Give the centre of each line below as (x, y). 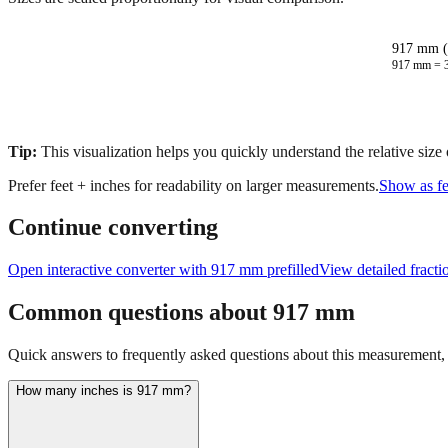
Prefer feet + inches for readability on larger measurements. (193, 185)
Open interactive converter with (109, 270)
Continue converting (113, 227)
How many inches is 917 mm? (103, 391)
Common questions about (140, 312)
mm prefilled (277, 270)
